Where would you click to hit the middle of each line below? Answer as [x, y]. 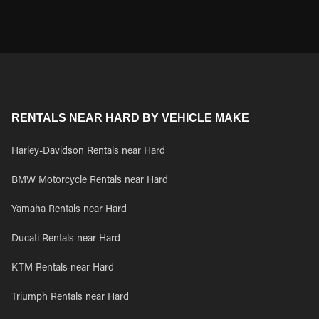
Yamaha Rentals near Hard [69, 210]
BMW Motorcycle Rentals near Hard [90, 181]
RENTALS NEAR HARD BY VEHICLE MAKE [130, 118]
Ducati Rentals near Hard [66, 239]
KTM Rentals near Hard [63, 268]
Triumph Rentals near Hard [70, 298]
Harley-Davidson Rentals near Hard [88, 152]
